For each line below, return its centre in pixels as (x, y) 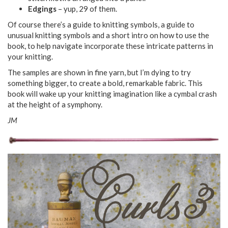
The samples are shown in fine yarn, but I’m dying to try (99, 72)
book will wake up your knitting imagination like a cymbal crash (112, 93)
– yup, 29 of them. (87, 8)
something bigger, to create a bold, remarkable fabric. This (105, 83)
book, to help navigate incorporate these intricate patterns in (110, 46)
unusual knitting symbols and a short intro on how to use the (108, 35)
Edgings (42, 8)
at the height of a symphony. (55, 104)
